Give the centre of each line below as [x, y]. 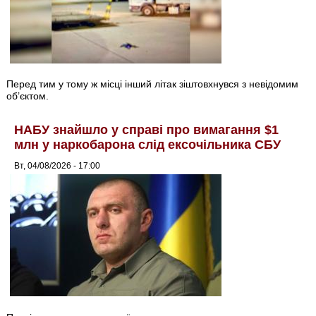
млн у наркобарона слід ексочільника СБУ [148, 145]
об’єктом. [28, 96]
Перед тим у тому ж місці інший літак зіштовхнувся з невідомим [153, 84]
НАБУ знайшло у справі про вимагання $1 [147, 130]
